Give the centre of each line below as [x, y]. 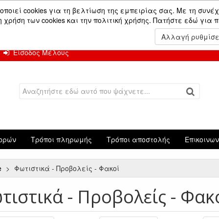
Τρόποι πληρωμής [61, 139]
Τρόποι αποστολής [138, 139]
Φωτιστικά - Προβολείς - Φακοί [68, 168]
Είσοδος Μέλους [39, 52]
